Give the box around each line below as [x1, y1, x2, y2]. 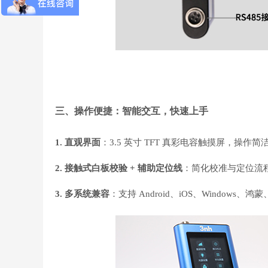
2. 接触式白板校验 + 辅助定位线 [55, 163, 182, 173]
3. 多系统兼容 [55, 188, 109, 199]
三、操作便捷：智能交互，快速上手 [55, 105, 208, 116]
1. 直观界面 [55, 137, 100, 147]
